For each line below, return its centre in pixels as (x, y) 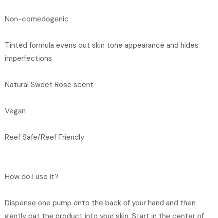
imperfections (28, 58)
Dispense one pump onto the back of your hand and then (100, 203)
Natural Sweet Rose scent (49, 84)
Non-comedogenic (37, 19)
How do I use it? (32, 176)
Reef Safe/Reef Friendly (45, 137)
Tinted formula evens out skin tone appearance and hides (102, 45)
